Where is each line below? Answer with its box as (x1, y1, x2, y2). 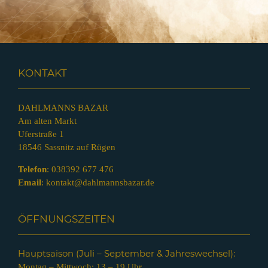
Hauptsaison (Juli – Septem (18, 248, 139, 260)
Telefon (18, 165, 47, 175)
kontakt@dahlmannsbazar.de (46, 178, 154, 188)
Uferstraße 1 (18, 129, 64, 139)
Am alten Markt (18, 116, 77, 126)
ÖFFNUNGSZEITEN (18, 213, 115, 226)
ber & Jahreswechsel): (139, 248, 235, 260)
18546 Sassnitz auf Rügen (18, 142, 115, 153)
